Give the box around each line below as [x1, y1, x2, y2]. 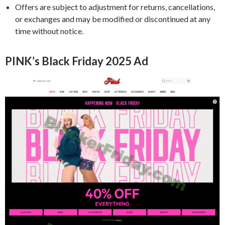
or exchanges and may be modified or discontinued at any [15, 14, 210, 24]
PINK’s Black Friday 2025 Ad [5, 54, 148, 68]
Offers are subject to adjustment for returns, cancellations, [15, 2, 215, 12]
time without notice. [15, 26, 83, 36]
